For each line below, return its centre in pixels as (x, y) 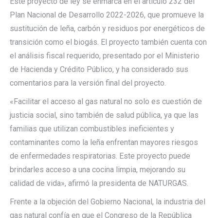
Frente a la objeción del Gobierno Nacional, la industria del (108, 202)
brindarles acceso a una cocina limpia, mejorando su (98, 170)
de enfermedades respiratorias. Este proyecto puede (100, 156)
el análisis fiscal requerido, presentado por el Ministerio (105, 56)
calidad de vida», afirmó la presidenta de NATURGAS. (99, 183)
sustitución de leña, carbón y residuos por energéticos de (107, 28)
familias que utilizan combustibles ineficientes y (92, 129)
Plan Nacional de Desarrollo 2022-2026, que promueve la (107, 15)
